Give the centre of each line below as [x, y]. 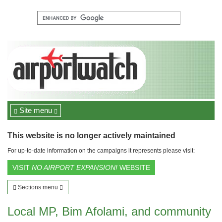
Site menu [36, 110]
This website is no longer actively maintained [91, 136]
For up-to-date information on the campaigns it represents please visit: [101, 151]
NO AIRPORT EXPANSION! [75, 167]
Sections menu [38, 187]
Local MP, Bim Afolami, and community [109, 211]
